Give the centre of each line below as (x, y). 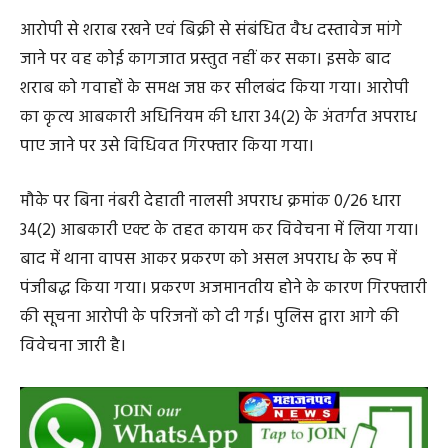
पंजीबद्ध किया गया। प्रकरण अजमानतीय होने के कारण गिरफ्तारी (223, 355)
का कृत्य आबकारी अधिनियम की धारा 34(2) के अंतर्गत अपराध (218, 184)
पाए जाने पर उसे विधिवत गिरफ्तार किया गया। (167, 213)
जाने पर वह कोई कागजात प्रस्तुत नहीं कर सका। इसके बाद (205, 126)
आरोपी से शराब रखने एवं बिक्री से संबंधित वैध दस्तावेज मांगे (211, 97)
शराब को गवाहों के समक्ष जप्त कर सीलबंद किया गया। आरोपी (214, 155)
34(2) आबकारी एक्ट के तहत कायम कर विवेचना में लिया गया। (219, 297)
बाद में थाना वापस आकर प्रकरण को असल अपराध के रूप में (208, 326)
